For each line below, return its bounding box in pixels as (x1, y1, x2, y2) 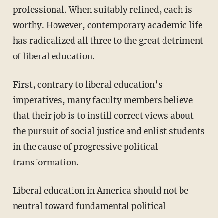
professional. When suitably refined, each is (12, 4, 192, 15)
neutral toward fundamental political (12, 200, 166, 212)
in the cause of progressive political (12, 141, 158, 152)
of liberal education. (12, 51, 95, 62)
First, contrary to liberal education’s (12, 79, 18, 90)
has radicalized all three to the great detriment (12, 35, 203, 46)
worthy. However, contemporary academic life (12, 19, 202, 31)
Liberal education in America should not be (12, 185, 18, 196)
